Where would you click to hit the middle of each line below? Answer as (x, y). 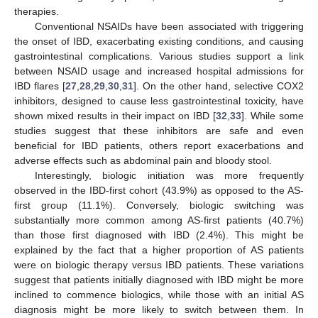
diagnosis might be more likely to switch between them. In (159, 310)
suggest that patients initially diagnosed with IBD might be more (159, 280)
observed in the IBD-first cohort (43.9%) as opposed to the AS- (159, 191)
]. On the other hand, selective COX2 (219, 86)
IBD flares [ (40, 86)
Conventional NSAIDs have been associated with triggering (169, 27)
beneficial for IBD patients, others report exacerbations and (159, 146)
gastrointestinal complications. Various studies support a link (159, 56)
